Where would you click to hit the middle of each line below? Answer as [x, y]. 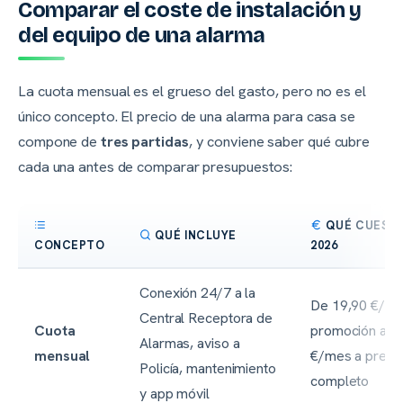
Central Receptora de [206, 318]
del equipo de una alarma [142, 35]
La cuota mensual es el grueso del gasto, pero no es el [192, 90]
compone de [59, 141]
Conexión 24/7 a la [198, 292]
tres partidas [144, 141]
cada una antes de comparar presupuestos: [156, 166]
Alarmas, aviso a [190, 343]
